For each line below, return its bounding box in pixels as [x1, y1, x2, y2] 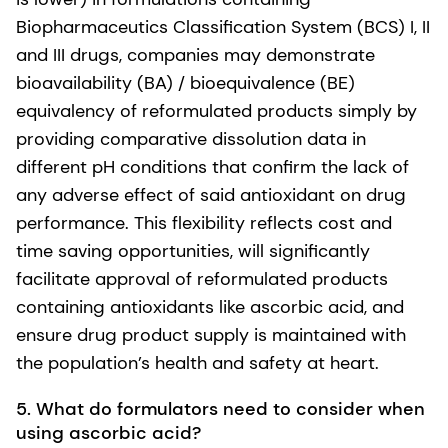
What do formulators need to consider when [36, 396, 425, 421]
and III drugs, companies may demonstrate [16, 42, 375, 67]
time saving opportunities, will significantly [16, 238, 370, 263]
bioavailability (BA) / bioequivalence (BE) [16, 70, 355, 95]
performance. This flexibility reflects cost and [16, 210, 392, 235]
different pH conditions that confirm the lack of [16, 154, 409, 179]
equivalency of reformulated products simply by [16, 98, 417, 123]
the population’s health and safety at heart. [16, 350, 379, 375]
